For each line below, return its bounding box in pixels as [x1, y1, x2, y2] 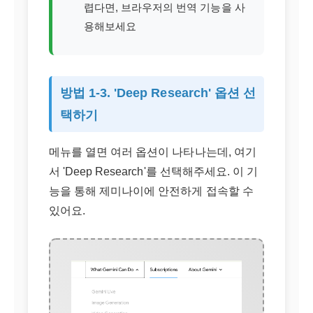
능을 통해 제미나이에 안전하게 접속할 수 [49, 185, 254, 197]
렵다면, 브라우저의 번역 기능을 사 [84, 1, 245, 13]
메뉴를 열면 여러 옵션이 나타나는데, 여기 [49, 146, 256, 158]
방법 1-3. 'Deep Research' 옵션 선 [60, 86, 256, 100]
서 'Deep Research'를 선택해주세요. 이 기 [49, 166, 258, 177]
